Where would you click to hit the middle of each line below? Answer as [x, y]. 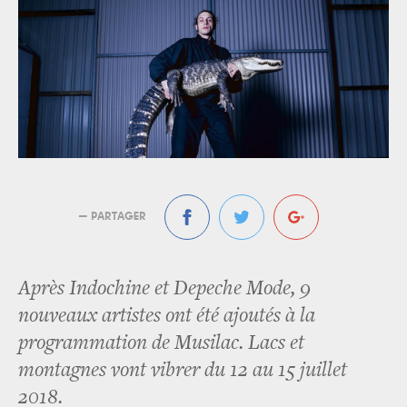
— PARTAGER [113, 216]
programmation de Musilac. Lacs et [161, 343]
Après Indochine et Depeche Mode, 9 [164, 289]
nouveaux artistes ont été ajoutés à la [167, 316]
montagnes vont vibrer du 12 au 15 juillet [183, 371]
